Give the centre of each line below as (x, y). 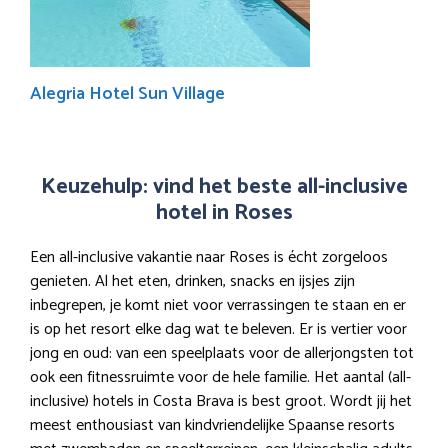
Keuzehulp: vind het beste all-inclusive (224, 187)
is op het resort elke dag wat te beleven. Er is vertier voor (218, 330)
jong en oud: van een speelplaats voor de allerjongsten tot (222, 354)
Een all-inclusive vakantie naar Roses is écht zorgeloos (209, 258)
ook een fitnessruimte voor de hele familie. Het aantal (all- (220, 378)
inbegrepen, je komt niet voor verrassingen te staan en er (218, 306)
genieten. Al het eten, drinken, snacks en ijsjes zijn (192, 282)
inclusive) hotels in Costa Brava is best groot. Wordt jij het (221, 402)
